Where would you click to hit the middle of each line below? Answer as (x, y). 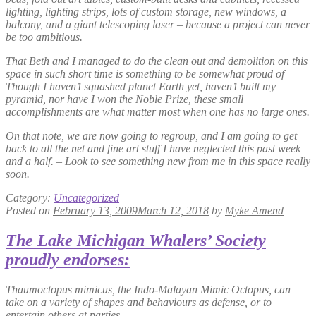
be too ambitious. (44, 37)
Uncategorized (86, 198)
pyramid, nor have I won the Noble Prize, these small (124, 99)
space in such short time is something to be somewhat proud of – (149, 74)
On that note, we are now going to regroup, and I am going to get (151, 136)
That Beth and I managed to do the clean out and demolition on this (157, 61)
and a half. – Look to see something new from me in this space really (158, 162)
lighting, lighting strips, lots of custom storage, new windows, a (146, 12)
